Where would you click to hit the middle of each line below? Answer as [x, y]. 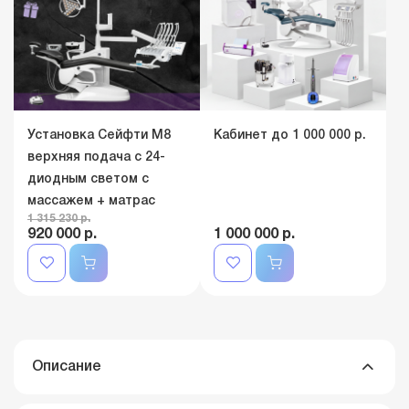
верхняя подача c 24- [96, 157]
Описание [67, 367]
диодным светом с [88, 179]
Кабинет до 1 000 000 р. [290, 136]
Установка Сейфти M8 [99, 136]
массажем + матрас [91, 201]
